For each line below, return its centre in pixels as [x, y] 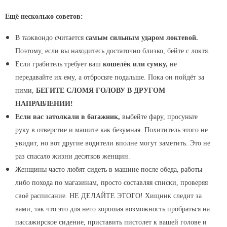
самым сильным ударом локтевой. [142, 38]
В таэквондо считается [50, 38]
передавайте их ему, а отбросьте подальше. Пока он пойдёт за [110, 78]
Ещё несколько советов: [44, 17]
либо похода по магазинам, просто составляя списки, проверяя [111, 183]
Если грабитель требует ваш [59, 64]
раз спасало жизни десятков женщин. [73, 157]
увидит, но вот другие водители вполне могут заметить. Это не [113, 143]
